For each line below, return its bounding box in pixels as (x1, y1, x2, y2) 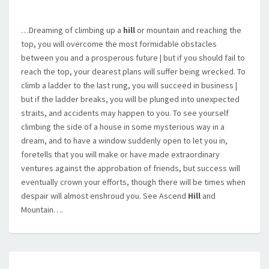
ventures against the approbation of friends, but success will (21, 163, 240, 174)
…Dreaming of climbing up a (21, 25, 123, 35)
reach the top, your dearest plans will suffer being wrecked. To (21, 66, 246, 77)
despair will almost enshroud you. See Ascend (21, 190, 188, 201)
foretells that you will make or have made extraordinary (21, 149, 220, 160)
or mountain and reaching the (135, 25, 241, 35)
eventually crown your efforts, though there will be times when (21, 177, 246, 187)
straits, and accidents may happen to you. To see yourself (21, 107, 229, 118)
